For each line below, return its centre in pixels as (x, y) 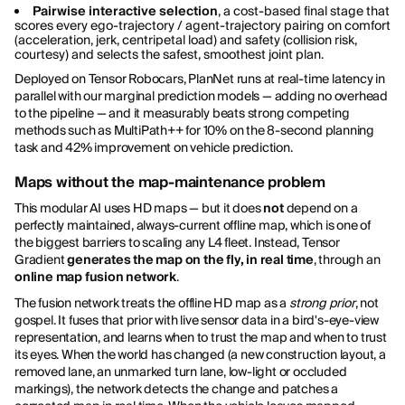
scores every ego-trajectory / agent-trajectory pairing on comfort (202, 25)
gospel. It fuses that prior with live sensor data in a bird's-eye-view (197, 320)
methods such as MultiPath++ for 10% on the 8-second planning (194, 130)
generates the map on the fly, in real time (190, 259)
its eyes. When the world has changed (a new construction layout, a (200, 354)
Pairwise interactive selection (125, 10)
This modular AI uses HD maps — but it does (139, 207)
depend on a (320, 207)
